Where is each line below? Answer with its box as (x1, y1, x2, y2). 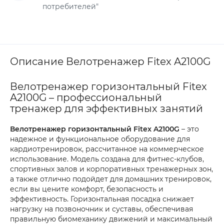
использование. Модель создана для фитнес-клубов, (10, 154, 204, 163)
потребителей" (42, 2, 98, 11)
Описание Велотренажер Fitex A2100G (10, 55, 210, 67)
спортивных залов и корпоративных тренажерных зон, (10, 164, 213, 173)
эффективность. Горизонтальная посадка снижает (10, 194, 194, 203)
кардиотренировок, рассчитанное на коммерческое (10, 144, 204, 153)
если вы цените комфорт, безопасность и (10, 184, 163, 193)
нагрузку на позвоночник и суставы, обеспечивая (10, 204, 193, 213)
